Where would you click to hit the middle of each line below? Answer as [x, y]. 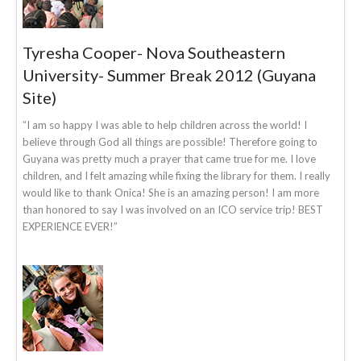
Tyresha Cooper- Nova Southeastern [154, 52]
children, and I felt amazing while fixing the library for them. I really [176, 175]
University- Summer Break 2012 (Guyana [169, 75]
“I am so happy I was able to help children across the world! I [165, 124]
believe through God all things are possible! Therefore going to [170, 141]
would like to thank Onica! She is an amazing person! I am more [171, 192]
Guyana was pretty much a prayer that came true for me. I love [169, 158]
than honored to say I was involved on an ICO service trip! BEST [173, 209]
